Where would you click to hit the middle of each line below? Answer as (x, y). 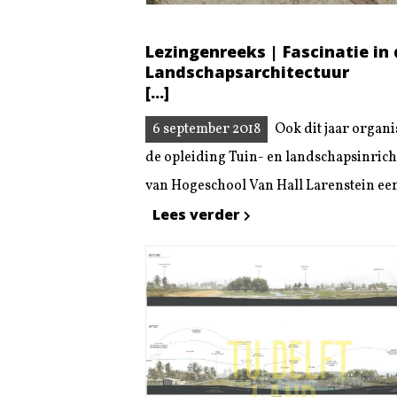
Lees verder (198, 214)
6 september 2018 (206, 129)
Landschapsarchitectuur (247, 72)
